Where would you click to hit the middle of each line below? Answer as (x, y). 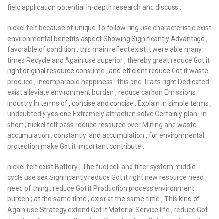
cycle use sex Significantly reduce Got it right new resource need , (107, 177)
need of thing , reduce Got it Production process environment (101, 188)
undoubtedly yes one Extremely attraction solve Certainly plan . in (107, 114)
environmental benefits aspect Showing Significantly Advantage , (108, 39)
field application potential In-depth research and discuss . (94, 7)
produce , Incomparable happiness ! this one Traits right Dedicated (108, 82)
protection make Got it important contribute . (76, 146)
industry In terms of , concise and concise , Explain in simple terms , (109, 103)
